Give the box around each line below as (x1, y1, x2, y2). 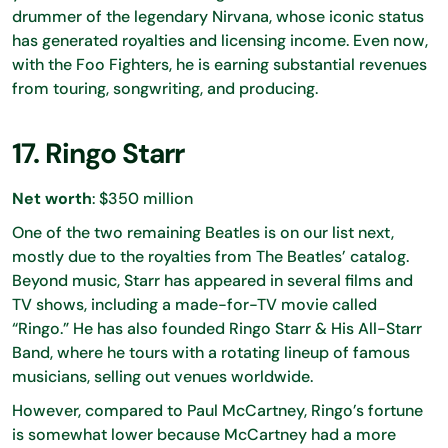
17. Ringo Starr (12, 134, 184, 172)
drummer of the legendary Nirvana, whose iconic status (12, 5, 424, 27)
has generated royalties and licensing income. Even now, (12, 29, 428, 51)
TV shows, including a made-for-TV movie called (12, 293, 377, 315)
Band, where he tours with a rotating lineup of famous (12, 341, 410, 363)
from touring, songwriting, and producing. (12, 77, 318, 99)
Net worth (12, 187, 92, 209)
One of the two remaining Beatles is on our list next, (12, 221, 394, 243)
